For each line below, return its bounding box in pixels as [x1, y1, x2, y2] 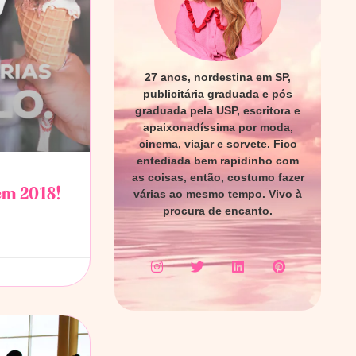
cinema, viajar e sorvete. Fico [138, 137, 297, 150]
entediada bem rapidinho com [137, 153, 299, 167]
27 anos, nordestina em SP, [145, 70, 291, 83]
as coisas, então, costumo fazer [131, 170, 304, 184]
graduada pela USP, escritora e [135, 103, 300, 117]
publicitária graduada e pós [143, 87, 292, 100]
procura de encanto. [163, 203, 273, 217]
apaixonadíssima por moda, [142, 120, 293, 133]
